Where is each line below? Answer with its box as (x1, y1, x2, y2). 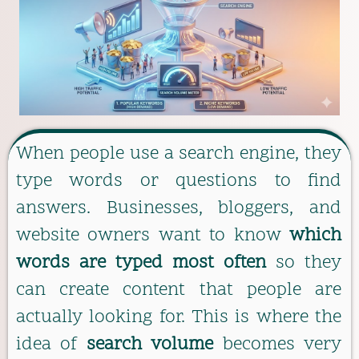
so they (266, 250, 341, 276)
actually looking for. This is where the (16, 305, 341, 330)
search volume (86, 332, 214, 357)
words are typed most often (16, 250, 266, 276)
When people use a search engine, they (16, 141, 341, 167)
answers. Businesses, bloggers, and (16, 196, 341, 221)
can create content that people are (16, 277, 341, 303)
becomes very (213, 332, 342, 357)
